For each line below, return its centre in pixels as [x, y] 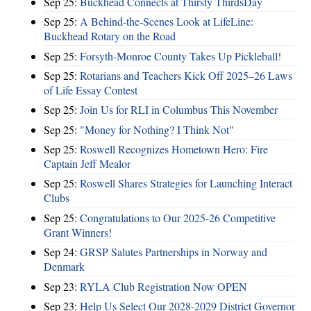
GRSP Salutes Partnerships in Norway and [174, 252]
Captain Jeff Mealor [87, 163]
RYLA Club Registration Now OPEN [163, 286]
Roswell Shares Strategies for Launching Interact [186, 183]
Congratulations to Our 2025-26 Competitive [178, 217]
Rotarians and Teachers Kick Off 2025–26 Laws [186, 75]
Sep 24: [62, 252]
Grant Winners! [78, 232]
